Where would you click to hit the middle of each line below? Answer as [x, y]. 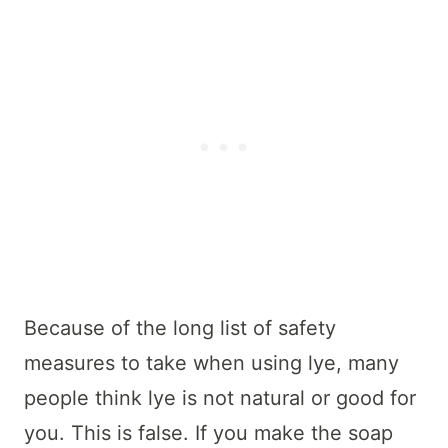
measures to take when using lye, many [211, 362]
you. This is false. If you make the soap [208, 432]
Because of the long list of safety [180, 327]
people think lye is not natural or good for [220, 397]
